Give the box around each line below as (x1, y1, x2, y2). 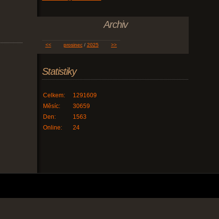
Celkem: (43, 92, 65, 99)
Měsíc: (43, 103, 60, 109)
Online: (43, 124, 62, 131)
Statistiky (42, 66, 76, 77)
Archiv (103, 19, 128, 30)
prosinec (63, 42, 83, 47)
